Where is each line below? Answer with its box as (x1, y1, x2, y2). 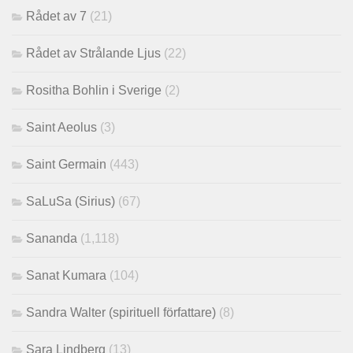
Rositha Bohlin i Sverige (26, 83, 162, 97)
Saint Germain (26, 157, 106, 171)
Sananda (26, 231, 77, 245)
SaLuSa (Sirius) (26, 194, 115, 208)
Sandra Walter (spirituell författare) (26, 305, 216, 319)
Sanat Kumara (26, 268, 106, 282)
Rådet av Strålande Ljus (26, 46, 161, 60)
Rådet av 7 (26, 9, 87, 23)
